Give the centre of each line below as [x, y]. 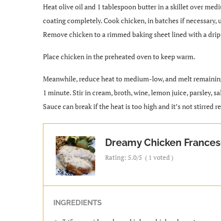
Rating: [116, 157]
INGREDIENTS [77, 203]
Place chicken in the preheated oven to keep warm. [119, 56]
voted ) [163, 157]
